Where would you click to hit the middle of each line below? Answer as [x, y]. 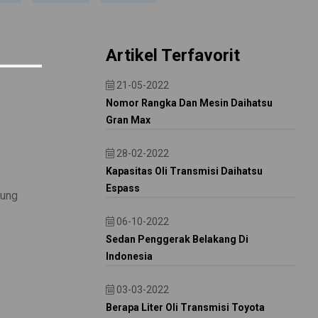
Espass [122, 188]
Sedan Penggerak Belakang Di [177, 239]
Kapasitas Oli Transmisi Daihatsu [184, 171]
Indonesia [129, 256]
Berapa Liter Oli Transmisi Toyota [185, 307]
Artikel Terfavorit [172, 55]
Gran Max [128, 120]
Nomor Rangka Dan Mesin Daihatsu [189, 103]
